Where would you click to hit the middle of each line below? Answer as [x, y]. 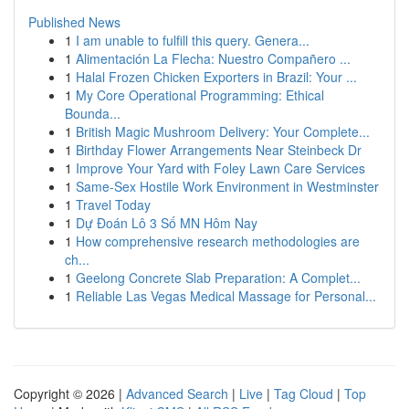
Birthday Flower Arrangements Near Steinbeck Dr [219, 150]
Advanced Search [177, 393]
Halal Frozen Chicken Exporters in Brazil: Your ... [216, 77]
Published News [74, 22]
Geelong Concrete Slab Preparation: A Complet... [218, 278]
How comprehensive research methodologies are [218, 241]
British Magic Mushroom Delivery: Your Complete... [223, 131]
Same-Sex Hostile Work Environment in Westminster [227, 186]
